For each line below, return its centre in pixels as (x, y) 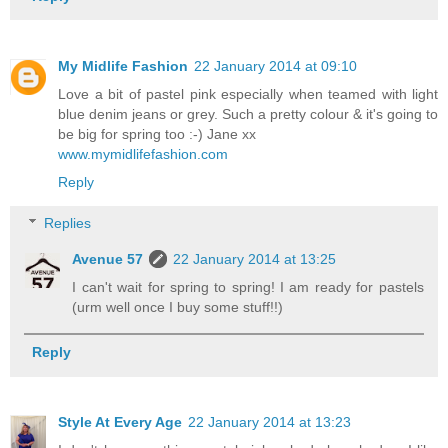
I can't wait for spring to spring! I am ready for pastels (248, 287)
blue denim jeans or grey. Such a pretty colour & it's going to (248, 113)
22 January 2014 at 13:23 (269, 422)
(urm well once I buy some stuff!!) (178, 307)
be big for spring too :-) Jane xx (157, 133)
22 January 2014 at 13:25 (255, 259)
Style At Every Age (120, 422)
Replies (68, 223)
